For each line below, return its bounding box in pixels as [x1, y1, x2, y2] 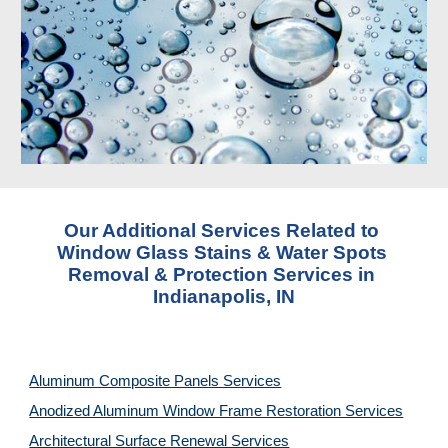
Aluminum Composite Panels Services [29, 373, 282, 389]
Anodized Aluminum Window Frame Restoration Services [29, 403, 404, 419]
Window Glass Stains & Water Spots [56, 242, 387, 263]
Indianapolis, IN [153, 286, 295, 307]
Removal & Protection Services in [68, 264, 375, 285]
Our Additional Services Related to [64, 220, 379, 241]
